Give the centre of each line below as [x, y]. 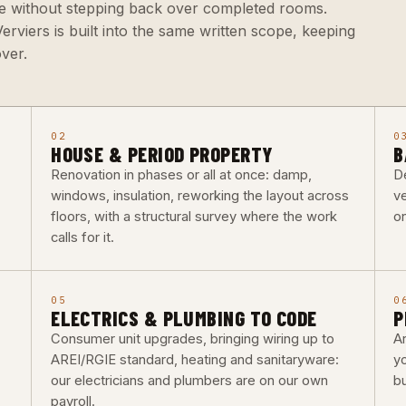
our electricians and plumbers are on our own [190, 381]
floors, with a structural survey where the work [194, 217]
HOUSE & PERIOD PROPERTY [162, 155]
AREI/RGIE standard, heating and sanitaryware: [195, 360]
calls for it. [83, 238]
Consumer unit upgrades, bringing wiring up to [193, 339]
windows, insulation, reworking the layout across [200, 196]
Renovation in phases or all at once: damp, [182, 175]
